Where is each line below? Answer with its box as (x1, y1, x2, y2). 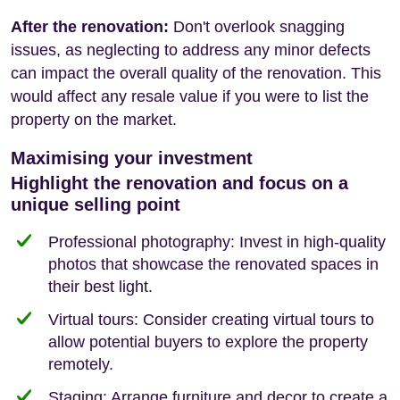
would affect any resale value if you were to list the (11, 87, 369, 105)
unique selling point (11, 194, 180, 214)
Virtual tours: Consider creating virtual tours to (48, 310, 374, 329)
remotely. (48, 354, 113, 373)
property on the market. (11, 110, 177, 129)
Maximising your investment (11, 147, 253, 168)
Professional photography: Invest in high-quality (48, 232, 386, 251)
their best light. (48, 277, 153, 296)
